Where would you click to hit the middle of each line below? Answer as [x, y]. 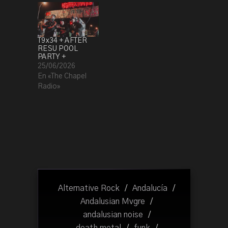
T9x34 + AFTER [63, 41]
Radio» [49, 87]
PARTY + [52, 57]
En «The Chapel [62, 77]
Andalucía [150, 189]
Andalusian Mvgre [113, 202]
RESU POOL [58, 49]
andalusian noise [113, 215]
